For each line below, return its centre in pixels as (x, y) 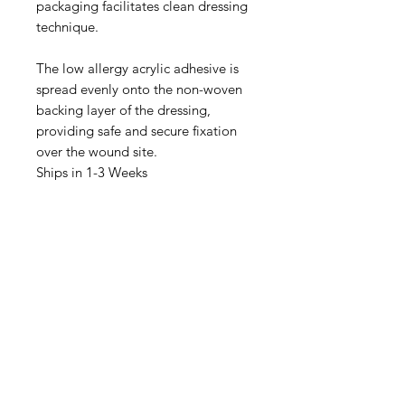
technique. (67, 27)
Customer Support (171, 357)
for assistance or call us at (145, 381)
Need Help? (144, 327)
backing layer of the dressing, (123, 110)
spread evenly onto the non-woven (139, 89)
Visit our (89, 357)
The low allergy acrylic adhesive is (137, 68)
